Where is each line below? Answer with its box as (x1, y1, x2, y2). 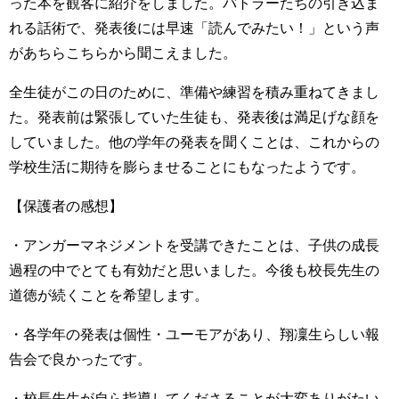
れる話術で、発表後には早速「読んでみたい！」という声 (9, 20, 379, 35)
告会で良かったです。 (9, 351, 151, 366)
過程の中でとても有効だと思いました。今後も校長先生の (9, 262, 379, 277)
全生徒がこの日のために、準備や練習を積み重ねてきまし (9, 84, 379, 99)
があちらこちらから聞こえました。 (9, 45, 237, 60)
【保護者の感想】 (9, 198, 123, 213)
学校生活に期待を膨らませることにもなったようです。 (9, 159, 365, 174)
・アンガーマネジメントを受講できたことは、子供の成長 (9, 237, 379, 252)
